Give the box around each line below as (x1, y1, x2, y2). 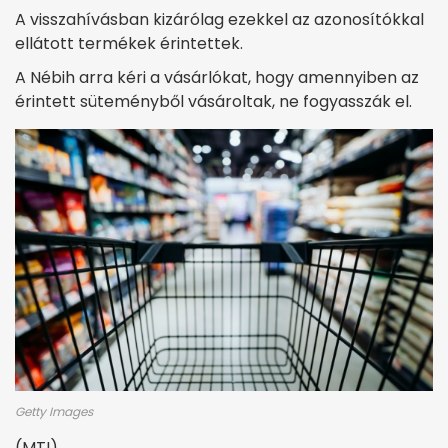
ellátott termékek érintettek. (15, 32, 263, 56)
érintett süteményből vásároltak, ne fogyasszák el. (15, 90, 412, 114)
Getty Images (15, 402, 93, 420)
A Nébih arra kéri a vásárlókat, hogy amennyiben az (15, 66, 419, 90)
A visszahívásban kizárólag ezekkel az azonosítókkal (15, 8, 424, 32)
